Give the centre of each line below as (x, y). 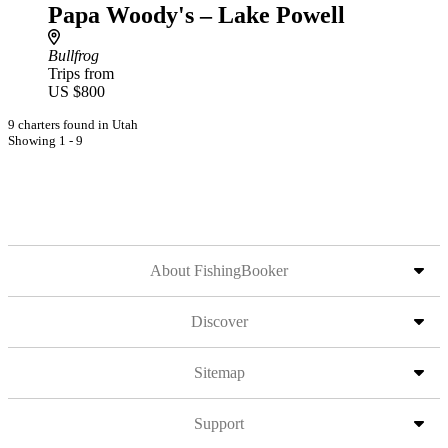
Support (219, 423)
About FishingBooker (219, 270)
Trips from (81, 73)
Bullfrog (73, 55)
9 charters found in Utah (73, 124)
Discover (219, 321)
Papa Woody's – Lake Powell (196, 15)
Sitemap (219, 372)
